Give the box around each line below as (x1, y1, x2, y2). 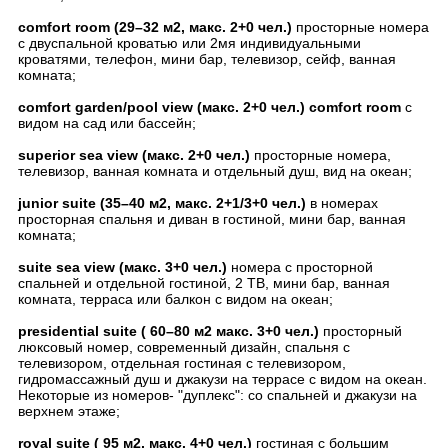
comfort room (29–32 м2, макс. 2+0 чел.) (18, 19, 296, 35)
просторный (319, 323, 402, 339)
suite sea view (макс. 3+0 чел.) (18, 259, 227, 275)
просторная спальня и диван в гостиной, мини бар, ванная (18, 211, 406, 227)
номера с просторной (227, 259, 373, 275)
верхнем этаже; (18, 403, 120, 419)
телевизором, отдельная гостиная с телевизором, (18, 355, 346, 371)
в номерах (306, 195, 378, 211)
